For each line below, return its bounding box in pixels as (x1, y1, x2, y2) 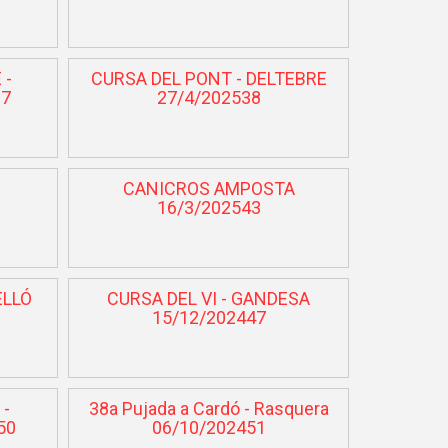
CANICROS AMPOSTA (122, 177, 295, 199)
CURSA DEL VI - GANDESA (107, 287, 311, 309)
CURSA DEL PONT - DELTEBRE (90, 67, 327, 89)
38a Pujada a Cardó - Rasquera (88, 397, 329, 419)
